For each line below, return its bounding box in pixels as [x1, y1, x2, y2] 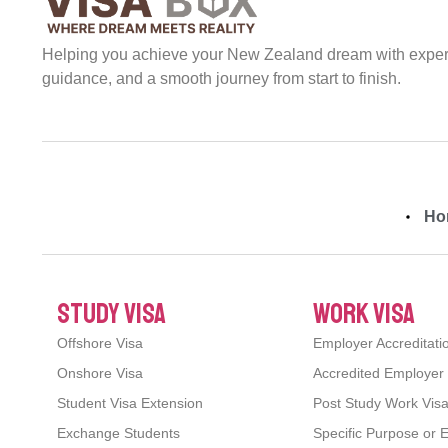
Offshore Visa [57, 334, 143, 351]
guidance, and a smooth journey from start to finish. [42, 70, 401, 88]
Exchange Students [57, 424, 180, 441]
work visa [313, 295, 415, 331]
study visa [57, 295, 166, 331]
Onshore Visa [57, 364, 143, 381]
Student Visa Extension [57, 394, 203, 411]
